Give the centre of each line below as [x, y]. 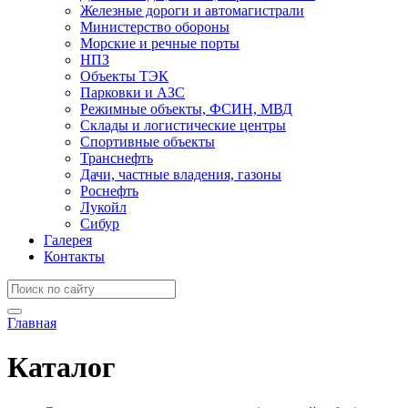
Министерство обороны [155, 27]
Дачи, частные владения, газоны [181, 174]
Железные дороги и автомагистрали [192, 10]
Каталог [61, 367]
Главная [32, 323]
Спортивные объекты [148, 142]
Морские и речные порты [160, 43]
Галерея [68, 240]
